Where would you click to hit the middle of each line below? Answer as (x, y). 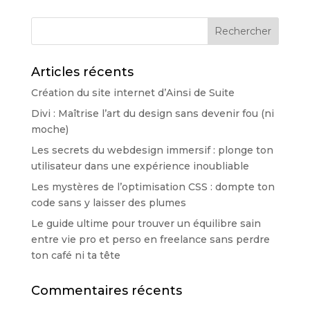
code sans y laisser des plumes (108, 203)
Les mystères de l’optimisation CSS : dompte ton (153, 187)
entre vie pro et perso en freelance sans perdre (150, 240)
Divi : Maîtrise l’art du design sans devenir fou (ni (152, 114)
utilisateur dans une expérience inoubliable (140, 166)
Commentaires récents (106, 291)
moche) (49, 130)
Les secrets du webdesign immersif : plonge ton (152, 151)
